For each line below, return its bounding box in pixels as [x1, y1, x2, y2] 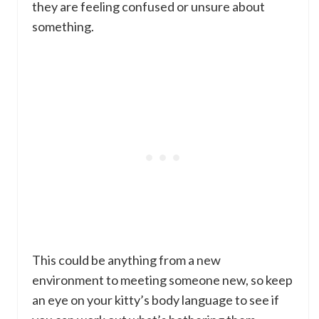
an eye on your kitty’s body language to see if [32, 292, 279, 308]
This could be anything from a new [32, 252, 221, 268]
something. [32, 19, 94, 35]
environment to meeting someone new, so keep [32, 272, 293, 288]
